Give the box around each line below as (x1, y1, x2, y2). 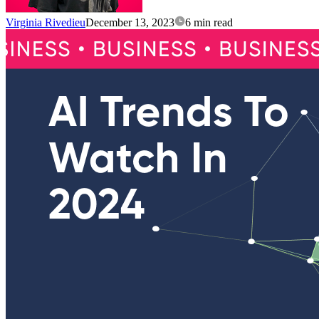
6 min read (185, 16, 233, 29)
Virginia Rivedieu (6, 16, 85, 29)
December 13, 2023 (85, 16, 174, 29)
